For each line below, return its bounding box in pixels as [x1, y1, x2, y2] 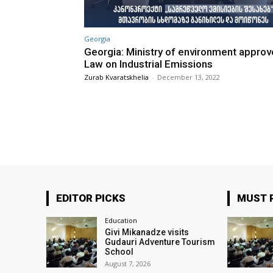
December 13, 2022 [157, 72, 220, 82]
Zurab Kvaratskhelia [84, 72, 149, 82]
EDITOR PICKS [56, 192, 126, 204]
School [105, 247, 134, 257]
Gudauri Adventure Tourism [105, 237, 216, 247]
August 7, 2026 [105, 259, 151, 268]
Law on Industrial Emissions [84, 57, 213, 70]
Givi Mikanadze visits [105, 227, 190, 237]
